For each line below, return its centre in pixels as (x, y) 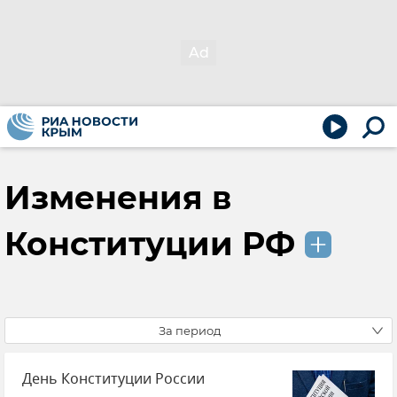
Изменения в (118, 198)
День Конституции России (113, 379)
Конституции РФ (150, 243)
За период (190, 331)
